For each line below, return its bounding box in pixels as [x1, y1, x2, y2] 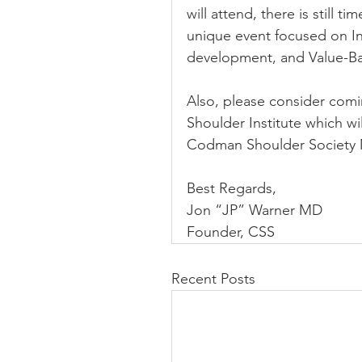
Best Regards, [187, 179, 276, 197]
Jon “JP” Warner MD [187, 201, 322, 219]
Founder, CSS [187, 223, 275, 241]
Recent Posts [171, 270, 255, 288]
